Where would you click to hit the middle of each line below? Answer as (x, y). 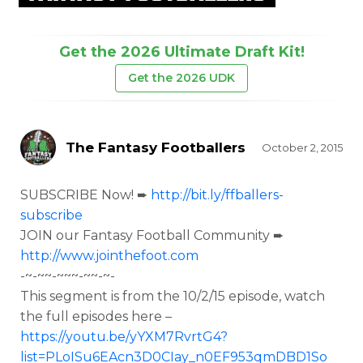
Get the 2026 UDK (181, 78)
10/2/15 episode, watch (254, 296)
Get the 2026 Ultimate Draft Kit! (181, 52)
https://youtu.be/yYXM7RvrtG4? (124, 337)
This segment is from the (102, 296)
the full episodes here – (96, 316)
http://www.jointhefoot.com (109, 256)
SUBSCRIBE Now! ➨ (85, 195)
